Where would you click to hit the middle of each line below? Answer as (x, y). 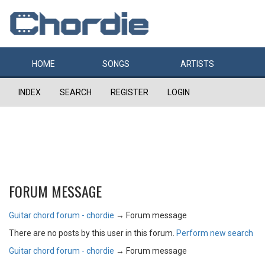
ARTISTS (197, 64)
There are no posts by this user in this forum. (93, 233)
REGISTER (130, 92)
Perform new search (215, 233)
